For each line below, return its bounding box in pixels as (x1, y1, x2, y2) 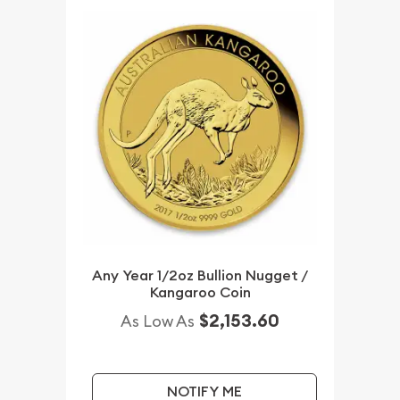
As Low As (121, 311, 195, 332)
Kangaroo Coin (149, 283, 251, 303)
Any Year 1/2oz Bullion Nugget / (92, 266, 308, 286)
